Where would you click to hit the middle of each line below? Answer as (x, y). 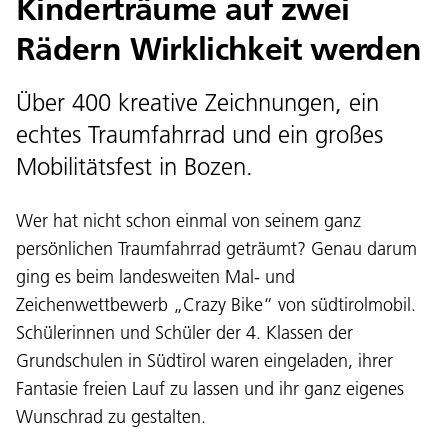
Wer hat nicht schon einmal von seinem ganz (188, 220)
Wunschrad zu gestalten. (111, 416)
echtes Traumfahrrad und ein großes (199, 134)
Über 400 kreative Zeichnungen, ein (197, 102)
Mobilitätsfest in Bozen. (134, 166)
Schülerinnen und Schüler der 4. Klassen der (184, 332)
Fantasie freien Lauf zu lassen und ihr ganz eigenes (210, 388)
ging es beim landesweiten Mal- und (155, 276)
